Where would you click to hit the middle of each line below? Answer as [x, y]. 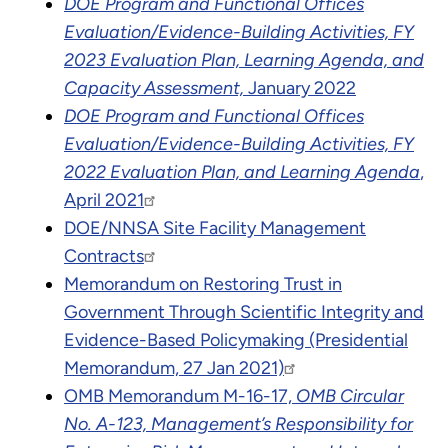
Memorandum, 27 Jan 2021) [174, 367]
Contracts [104, 255]
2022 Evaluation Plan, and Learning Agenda [242, 171]
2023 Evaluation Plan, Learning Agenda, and [244, 59]
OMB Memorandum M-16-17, [180, 395]
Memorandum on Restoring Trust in [203, 283]
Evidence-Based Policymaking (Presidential [236, 339]
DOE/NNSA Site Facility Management [215, 227]
